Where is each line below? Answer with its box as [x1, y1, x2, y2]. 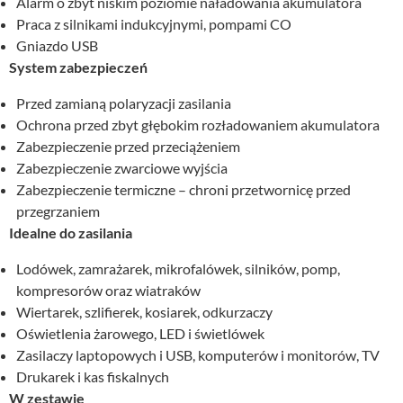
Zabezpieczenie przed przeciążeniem [16, 137, 240, 155]
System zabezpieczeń [9, 58, 148, 76]
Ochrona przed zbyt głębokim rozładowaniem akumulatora [16, 115, 380, 133]
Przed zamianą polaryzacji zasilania [16, 94, 231, 112]
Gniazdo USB [16, 36, 98, 54]
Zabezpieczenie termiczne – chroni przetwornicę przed [16, 180, 351, 198]
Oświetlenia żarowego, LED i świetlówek [16, 324, 264, 342]
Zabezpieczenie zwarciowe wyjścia [16, 158, 228, 176]
